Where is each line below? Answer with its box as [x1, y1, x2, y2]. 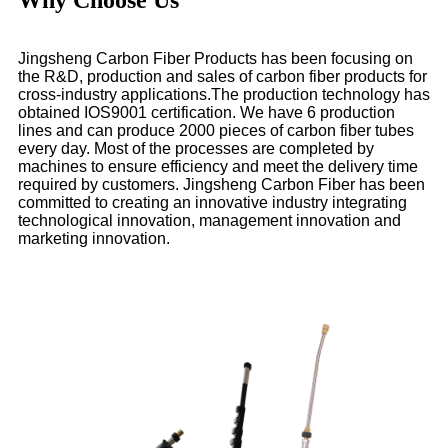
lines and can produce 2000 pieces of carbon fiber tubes [18, 121, 414, 139]
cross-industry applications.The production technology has [18, 85, 430, 103]
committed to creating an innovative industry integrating [18, 193, 407, 211]
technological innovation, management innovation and [18, 211, 401, 229]
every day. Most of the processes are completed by [18, 139, 374, 157]
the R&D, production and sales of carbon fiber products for [18, 67, 427, 85]
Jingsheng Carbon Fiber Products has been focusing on [18, 49, 413, 67]
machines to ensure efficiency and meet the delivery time [18, 157, 418, 175]
